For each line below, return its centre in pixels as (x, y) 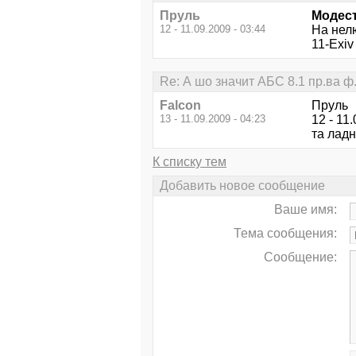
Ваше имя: (306, 210)
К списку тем (190, 161)
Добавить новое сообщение (242, 186)
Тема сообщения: (285, 234)
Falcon (180, 105)
